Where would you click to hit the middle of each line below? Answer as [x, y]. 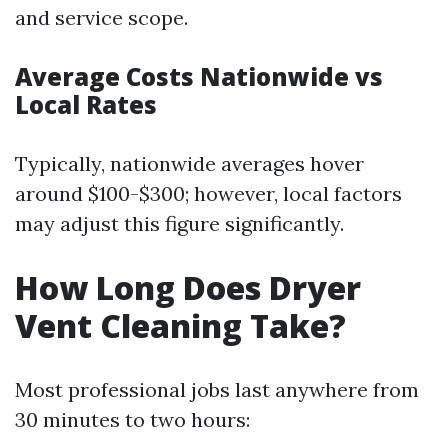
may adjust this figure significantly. [179, 223]
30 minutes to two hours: [132, 419]
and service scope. [101, 17]
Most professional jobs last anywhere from [217, 389]
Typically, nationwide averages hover [189, 163]
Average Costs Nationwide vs [199, 76]
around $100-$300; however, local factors [208, 193]
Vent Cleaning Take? [180, 325]
